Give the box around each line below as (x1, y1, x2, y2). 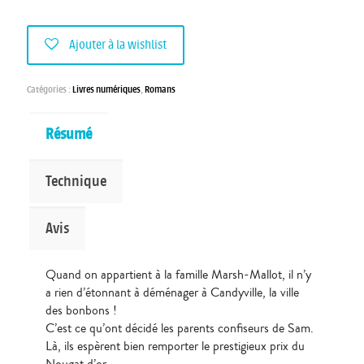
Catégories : (27, 83, 72, 95)
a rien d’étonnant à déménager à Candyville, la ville (45, 283, 299, 301)
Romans (145, 83, 175, 95)
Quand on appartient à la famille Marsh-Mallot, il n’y (45, 265, 311, 284)
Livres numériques (72, 83, 141, 95)
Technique (45, 171, 106, 190)
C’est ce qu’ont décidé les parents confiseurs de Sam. (45, 318, 314, 337)
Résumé (45, 124, 92, 143)
